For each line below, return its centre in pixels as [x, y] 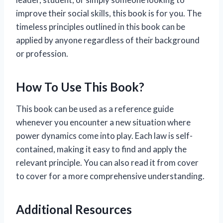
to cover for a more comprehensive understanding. [110, 176]
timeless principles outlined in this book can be [101, 27]
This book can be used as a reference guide [95, 109]
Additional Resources [74, 210]
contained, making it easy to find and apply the [101, 149]
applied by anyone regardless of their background [108, 40]
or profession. [42, 54]
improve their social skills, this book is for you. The [109, 13]
